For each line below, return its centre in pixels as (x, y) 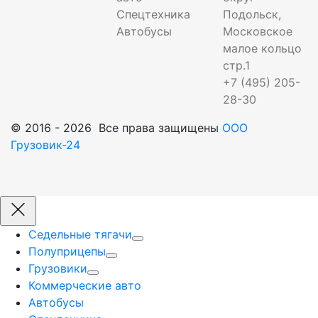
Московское (257, 31)
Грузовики (58, 268)
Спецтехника (154, 14)
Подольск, (252, 14)
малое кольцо (262, 48)
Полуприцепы (67, 251)
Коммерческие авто (85, 285)
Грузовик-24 (45, 144)
